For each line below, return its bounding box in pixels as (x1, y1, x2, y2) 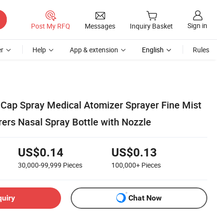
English (142, 45, 164, 54)
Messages (85, 21, 115, 31)
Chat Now (128, 193, 162, 203)
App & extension (70, 45, 118, 54)
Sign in (187, 21, 207, 31)
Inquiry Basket (130, 21, 173, 31)
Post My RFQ (31, 21, 70, 31)
